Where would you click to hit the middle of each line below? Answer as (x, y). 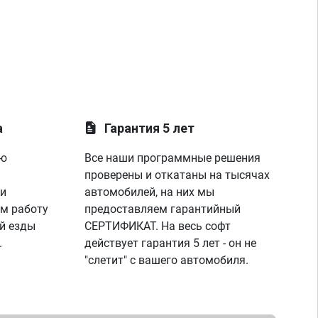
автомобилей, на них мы (150, 192)
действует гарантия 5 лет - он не (171, 243)
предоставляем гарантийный (163, 209)
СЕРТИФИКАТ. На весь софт (158, 226)
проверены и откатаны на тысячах (177, 175)
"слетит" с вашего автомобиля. (167, 260)
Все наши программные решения (173, 158)
